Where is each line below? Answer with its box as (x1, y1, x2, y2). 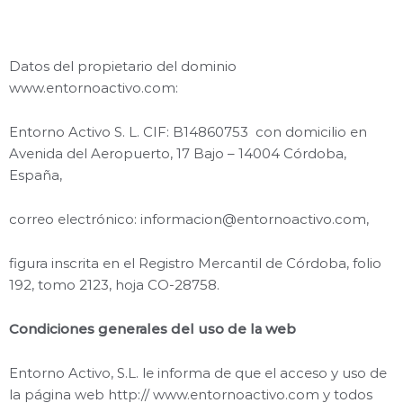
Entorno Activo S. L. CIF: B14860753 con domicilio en (9, 123, 367, 140)
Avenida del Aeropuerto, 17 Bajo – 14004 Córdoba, (9, 145, 346, 162)
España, (9, 166, 62, 184)
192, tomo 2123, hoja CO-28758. (9, 276, 219, 293)
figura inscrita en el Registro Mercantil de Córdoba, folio (9, 255, 381, 272)
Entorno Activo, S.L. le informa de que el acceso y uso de (9, 364, 387, 381)
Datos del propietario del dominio (9, 58, 237, 75)
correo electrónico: (9, 210, 140, 228)
